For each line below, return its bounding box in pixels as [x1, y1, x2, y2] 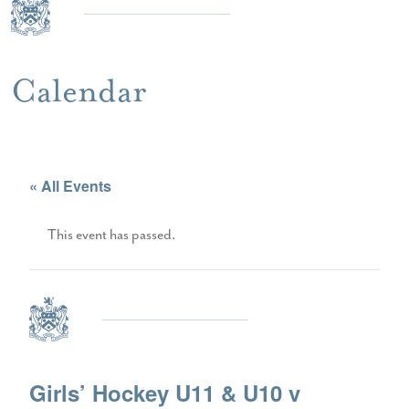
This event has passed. [47, 225, 175, 244]
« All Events [29, 174, 111, 196]
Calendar [11, 69, 147, 111]
